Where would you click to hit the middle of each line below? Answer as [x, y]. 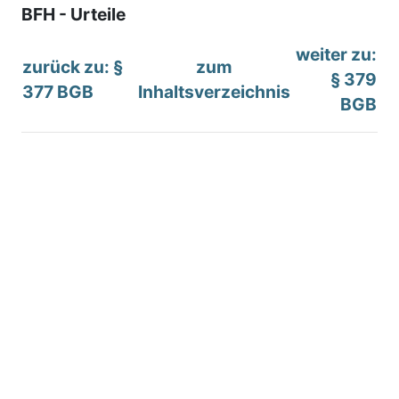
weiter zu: [336, 54]
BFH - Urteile [73, 14]
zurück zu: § [73, 66]
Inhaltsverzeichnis [214, 91]
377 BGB [58, 91]
